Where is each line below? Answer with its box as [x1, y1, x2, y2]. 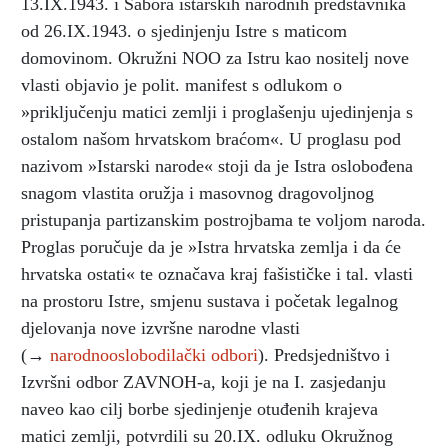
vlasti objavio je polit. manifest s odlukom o [21, 74, 342, 95]
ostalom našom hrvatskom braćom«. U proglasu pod [21, 128, 401, 149]
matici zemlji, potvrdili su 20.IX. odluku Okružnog [21, 425, 393, 446]
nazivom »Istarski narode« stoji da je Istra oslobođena [21, 155, 413, 176]
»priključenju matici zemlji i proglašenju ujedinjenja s [21, 101, 413, 122]
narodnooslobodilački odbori [50, 344, 258, 365]
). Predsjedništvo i [258, 344, 390, 365]
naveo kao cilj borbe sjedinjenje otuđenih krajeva [21, 398, 378, 419]
